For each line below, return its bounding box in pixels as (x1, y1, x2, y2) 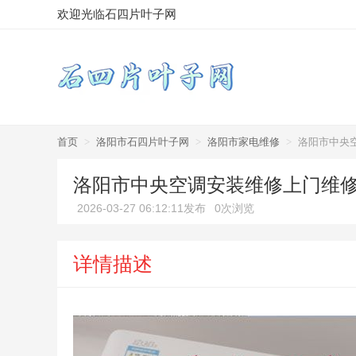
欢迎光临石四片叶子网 (57, 7, 176, 21)
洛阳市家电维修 (207, 136, 280, 148)
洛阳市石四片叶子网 (96, 136, 189, 148)
